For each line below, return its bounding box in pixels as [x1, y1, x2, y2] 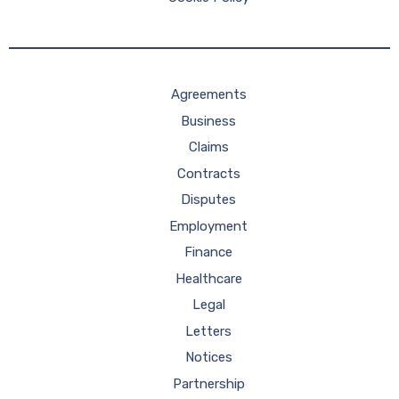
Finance [184, 244, 232, 260]
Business [181, 112, 236, 129]
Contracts [176, 165, 240, 182]
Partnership [172, 375, 245, 392]
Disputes [181, 191, 236, 208]
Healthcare [175, 270, 242, 287]
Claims [188, 139, 229, 155]
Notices [184, 349, 232, 365]
